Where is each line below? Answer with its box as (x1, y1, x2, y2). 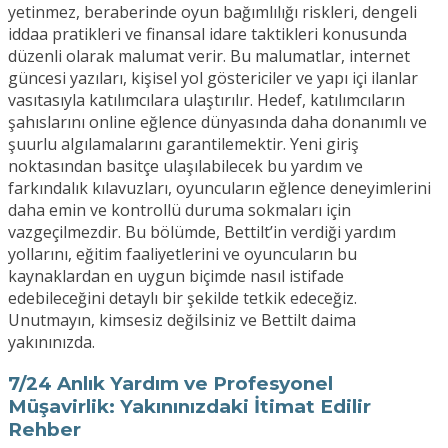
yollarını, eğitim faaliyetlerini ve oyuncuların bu (8, 243, 357, 266)
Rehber (8, 417, 81, 441)
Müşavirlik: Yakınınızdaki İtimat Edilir (8, 394, 371, 418)
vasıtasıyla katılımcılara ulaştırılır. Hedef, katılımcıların (8, 89, 405, 112)
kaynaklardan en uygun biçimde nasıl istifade (8, 265, 344, 288)
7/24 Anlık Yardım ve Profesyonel (8, 371, 333, 395)
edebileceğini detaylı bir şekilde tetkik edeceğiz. (8, 287, 357, 310)
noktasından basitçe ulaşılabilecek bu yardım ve (8, 155, 363, 178)
